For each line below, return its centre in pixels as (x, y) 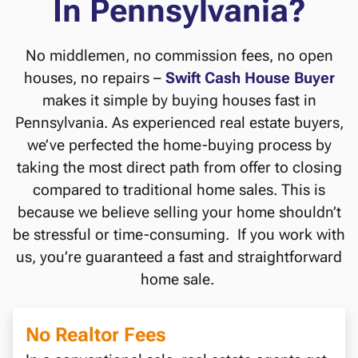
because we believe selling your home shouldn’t (179, 213)
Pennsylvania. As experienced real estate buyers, (179, 123)
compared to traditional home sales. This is (179, 190)
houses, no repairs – (94, 78)
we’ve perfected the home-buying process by (179, 145)
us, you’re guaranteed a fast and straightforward (179, 257)
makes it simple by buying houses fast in (179, 101)
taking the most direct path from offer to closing (179, 168)
